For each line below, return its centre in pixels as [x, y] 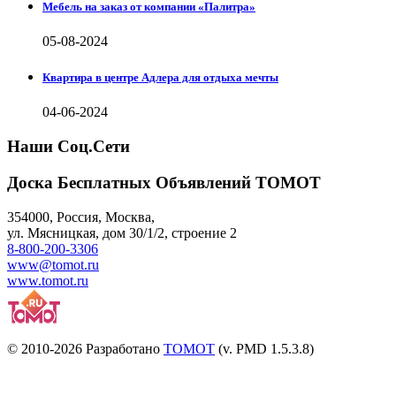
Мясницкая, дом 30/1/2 [96, 232]
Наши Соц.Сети [69, 147]
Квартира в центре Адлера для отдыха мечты [160, 78]
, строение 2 [201, 232]
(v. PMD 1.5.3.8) [264, 348]
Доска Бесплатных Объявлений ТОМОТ [164, 182]
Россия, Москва [104, 217]
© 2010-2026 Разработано [85, 348]
